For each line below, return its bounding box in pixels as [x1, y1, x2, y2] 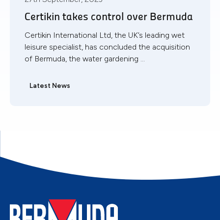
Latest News [29, 81, 70, 89]
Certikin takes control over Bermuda [25, 11, 193, 23]
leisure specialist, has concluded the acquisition [25, 42, 190, 52]
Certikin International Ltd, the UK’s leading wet [25, 30, 185, 40]
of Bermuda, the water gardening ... [25, 54, 145, 63]
